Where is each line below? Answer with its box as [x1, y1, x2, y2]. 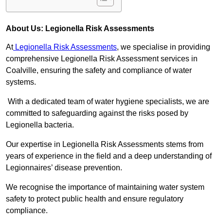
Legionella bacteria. [6, 121, 74, 129]
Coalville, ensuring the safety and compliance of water [6, 66, 192, 75]
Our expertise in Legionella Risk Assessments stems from [6, 140, 203, 149]
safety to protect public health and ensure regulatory [6, 195, 183, 203]
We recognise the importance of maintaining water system [6, 183, 204, 192]
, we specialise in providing [117, 43, 210, 52]
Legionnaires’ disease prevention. [6, 163, 124, 172]
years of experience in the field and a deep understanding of [6, 152, 212, 161]
